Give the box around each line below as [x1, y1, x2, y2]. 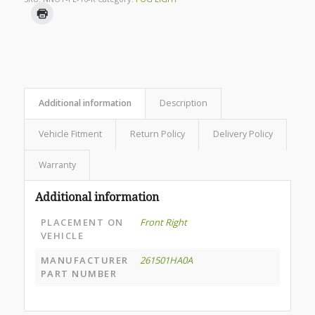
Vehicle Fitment [38, 127, 102, 140]
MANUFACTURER [40, 253, 129, 266]
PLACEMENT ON [40, 215, 124, 229]
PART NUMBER [40, 266, 117, 280]
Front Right [139, 215, 187, 229]
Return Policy [129, 127, 185, 140]
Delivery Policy [212, 127, 273, 140]
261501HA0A [139, 253, 193, 266]
